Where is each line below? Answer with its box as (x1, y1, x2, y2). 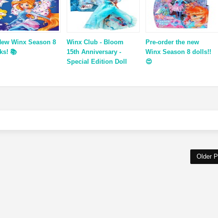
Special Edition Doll (67, 57, 127, 65)
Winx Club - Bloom (67, 38, 124, 46)
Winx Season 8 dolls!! (145, 48, 212, 55)
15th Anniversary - (67, 48, 122, 55)
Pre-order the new (145, 38, 200, 46)
